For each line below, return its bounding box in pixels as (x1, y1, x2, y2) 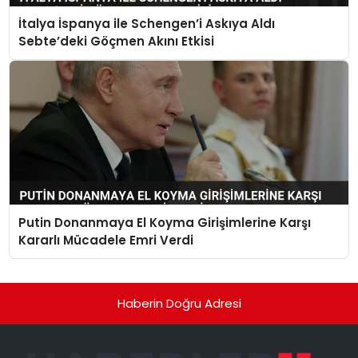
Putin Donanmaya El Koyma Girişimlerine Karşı (18, 213, 312, 231)
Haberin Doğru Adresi (117, 294, 241, 312)
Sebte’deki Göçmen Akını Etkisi (18, 33, 215, 50)
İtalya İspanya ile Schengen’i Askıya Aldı (18, 15, 276, 33)
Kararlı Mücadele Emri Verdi (18, 231, 194, 249)
